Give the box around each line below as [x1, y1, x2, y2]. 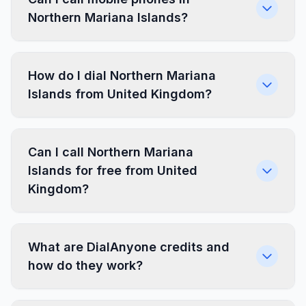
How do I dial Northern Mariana [28, 68, 216, 83]
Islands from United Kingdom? [28, 87, 212, 101]
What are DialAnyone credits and [28, 240, 229, 254]
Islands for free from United [28, 163, 197, 178]
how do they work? [28, 258, 143, 273]
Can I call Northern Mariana [28, 145, 193, 159]
